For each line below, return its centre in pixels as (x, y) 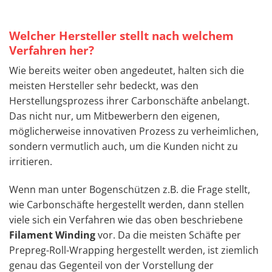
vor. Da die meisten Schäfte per (168, 235)
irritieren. (31, 162)
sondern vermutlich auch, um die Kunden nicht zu (124, 147)
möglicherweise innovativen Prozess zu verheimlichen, (134, 131)
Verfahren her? (52, 50)
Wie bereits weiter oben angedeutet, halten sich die (127, 71)
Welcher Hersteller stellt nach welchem (121, 35)
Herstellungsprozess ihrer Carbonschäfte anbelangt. (129, 101)
